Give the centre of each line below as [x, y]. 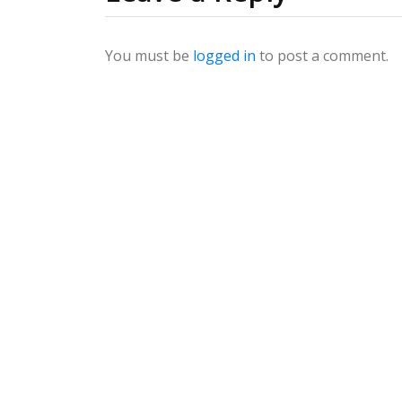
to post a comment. [322, 56]
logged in [224, 56]
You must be [149, 56]
